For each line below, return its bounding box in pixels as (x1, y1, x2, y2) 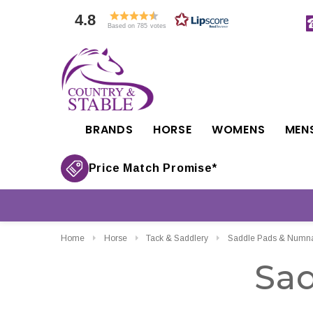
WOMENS (211, 122, 265, 138)
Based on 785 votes (108, 22, 166, 29)
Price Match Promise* (88, 162, 217, 174)
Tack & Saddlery (146, 233, 208, 243)
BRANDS (85, 122, 133, 138)
